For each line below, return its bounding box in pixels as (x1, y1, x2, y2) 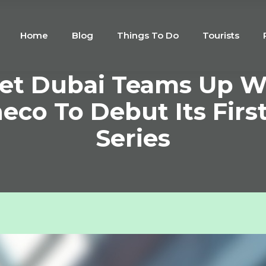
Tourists (202, 30, 239, 41)
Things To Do (117, 30, 179, 41)
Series (96, 123, 170, 153)
